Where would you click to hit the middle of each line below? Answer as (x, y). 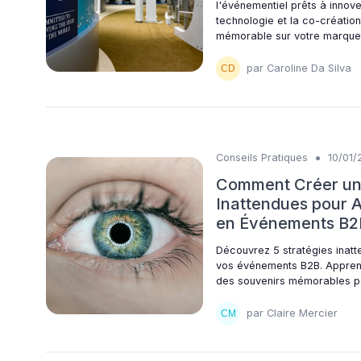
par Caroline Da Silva (299, 68)
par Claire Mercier (292, 313)
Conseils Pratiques (262, 157)
